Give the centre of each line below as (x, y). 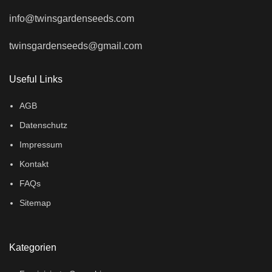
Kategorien (33, 248)
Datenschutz (44, 125)
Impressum (41, 145)
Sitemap (36, 203)
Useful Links (36, 80)
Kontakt (34, 164)
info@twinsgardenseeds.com (72, 19)
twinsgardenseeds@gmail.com (76, 46)
